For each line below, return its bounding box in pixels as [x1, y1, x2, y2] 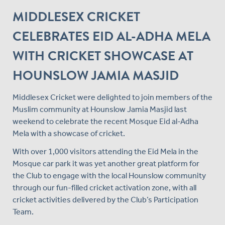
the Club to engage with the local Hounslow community [13, 170, 206, 180]
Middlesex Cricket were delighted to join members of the [13, 92, 212, 102]
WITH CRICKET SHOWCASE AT [13, 46, 193, 66]
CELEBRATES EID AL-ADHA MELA [13, 26, 210, 46]
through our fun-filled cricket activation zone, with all [13, 182, 196, 192]
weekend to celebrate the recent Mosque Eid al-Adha [13, 116, 198, 126]
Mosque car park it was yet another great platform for [13, 158, 199, 168]
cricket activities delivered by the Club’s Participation [13, 194, 198, 204]
